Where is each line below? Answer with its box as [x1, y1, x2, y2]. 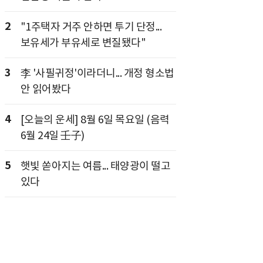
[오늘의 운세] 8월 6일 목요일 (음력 [20, 112, 170, 126]
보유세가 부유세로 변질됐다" [20, 35, 146, 49]
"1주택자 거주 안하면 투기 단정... [20, 19, 161, 33]
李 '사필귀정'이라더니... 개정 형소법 [20, 66, 174, 80]
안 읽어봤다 [20, 82, 71, 96]
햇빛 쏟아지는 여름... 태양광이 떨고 [20, 159, 170, 173]
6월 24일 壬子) [20, 128, 85, 142]
